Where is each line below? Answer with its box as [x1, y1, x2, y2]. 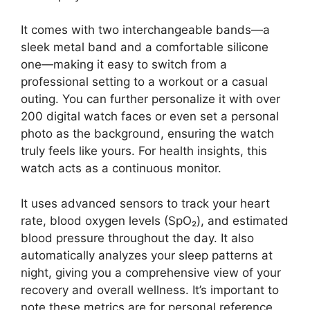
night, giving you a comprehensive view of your [21, 265, 281, 280]
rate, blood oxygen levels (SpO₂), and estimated [21, 213, 289, 228]
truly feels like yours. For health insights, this [21, 144, 267, 158]
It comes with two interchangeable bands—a [21, 23, 270, 37]
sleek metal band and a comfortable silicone [21, 40, 268, 54]
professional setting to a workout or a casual [21, 75, 268, 89]
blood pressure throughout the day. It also [21, 230, 254, 245]
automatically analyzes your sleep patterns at [21, 248, 273, 262]
